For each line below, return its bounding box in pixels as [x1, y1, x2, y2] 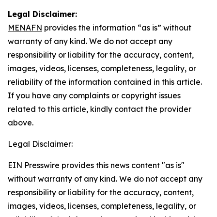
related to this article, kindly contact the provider [8, 104, 191, 114]
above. [8, 118, 33, 127]
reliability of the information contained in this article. [8, 77, 202, 87]
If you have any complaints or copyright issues [8, 91, 181, 100]
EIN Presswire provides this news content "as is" [8, 160, 185, 170]
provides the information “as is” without [42, 23, 191, 32]
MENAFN [8, 23, 42, 32]
